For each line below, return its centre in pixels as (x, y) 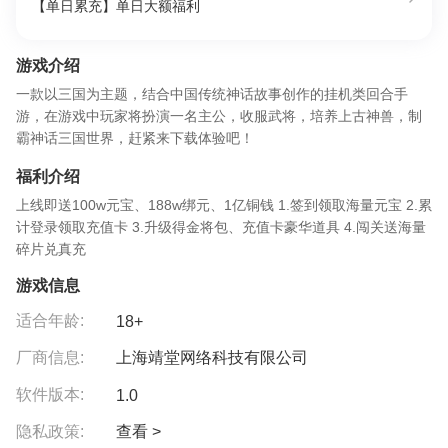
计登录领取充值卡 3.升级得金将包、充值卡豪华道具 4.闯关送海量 (221, 227)
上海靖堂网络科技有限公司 (212, 357)
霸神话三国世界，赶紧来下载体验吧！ (135, 138)
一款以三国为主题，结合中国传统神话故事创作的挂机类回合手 (212, 94)
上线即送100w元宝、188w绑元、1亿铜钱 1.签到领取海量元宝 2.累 (224, 205)
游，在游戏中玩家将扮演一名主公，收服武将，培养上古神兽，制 (219, 116)
